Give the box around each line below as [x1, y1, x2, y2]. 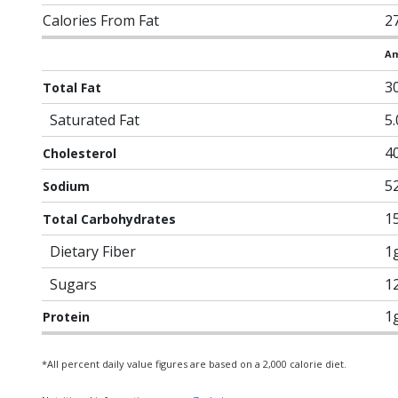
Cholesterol [43, 145, 116, 162]
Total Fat [43, 79, 101, 96]
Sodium [43, 178, 90, 195]
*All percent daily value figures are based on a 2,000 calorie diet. [42, 357, 346, 370]
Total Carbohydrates [43, 211, 176, 227]
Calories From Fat [43, 11, 159, 30]
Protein [43, 308, 90, 325]
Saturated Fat [50, 110, 139, 130]
